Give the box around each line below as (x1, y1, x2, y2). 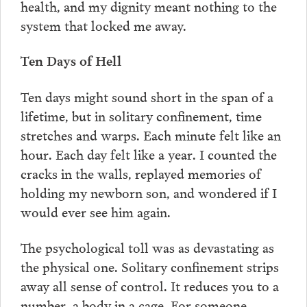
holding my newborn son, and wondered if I (20, 182, 277, 203)
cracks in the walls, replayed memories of (20, 162, 261, 184)
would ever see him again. (20, 201, 171, 222)
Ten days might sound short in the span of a (20, 86, 273, 107)
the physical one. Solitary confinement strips (20, 255, 279, 276)
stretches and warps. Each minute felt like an (20, 124, 281, 145)
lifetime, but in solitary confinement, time (20, 105, 262, 126)
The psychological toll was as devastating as (20, 236, 274, 257)
